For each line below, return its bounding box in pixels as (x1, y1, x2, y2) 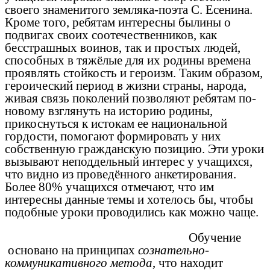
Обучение (5, 230, 241, 245)
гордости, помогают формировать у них (5, 128, 221, 143)
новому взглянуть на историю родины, (5, 103, 213, 118)
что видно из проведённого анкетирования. (5, 166, 236, 181)
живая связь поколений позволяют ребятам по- (5, 90, 256, 105)
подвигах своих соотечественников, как (5, 27, 217, 42)
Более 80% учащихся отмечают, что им (5, 179, 214, 194)
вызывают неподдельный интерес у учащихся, (5, 154, 253, 169)
